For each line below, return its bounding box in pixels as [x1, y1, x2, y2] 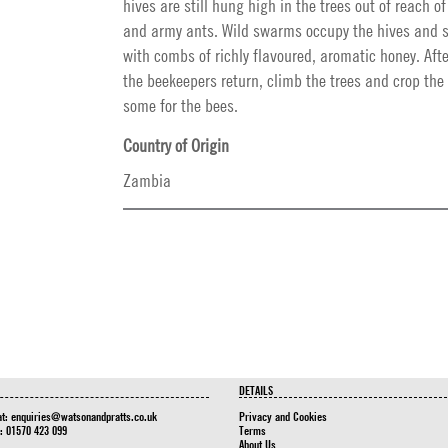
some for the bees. [123, 95, 238, 116]
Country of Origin [123, 135, 229, 156]
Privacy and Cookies [239, 408, 327, 424]
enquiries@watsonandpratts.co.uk [10, 408, 157, 424]
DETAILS [239, 382, 273, 398]
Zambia [123, 170, 171, 191]
